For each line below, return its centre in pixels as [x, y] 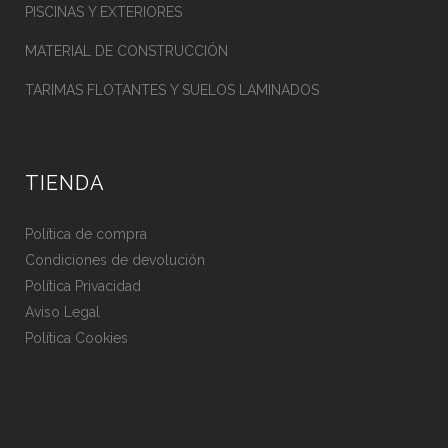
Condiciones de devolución [115, 260]
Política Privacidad [83, 286]
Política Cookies [76, 338]
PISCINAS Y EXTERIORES [103, 12]
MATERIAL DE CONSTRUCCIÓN [126, 51]
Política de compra [86, 234]
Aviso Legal [62, 312]
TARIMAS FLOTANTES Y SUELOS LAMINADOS [172, 90]
